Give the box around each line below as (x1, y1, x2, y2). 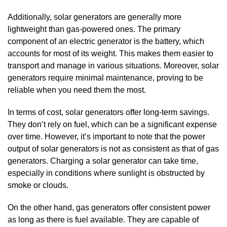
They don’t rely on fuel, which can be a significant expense (8, 120, 217, 129)
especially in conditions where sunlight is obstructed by (8, 168, 205, 177)
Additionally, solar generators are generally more (8, 12, 181, 21)
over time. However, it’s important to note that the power (8, 132, 205, 141)
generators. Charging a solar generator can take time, (8, 156, 198, 165)
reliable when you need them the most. (8, 85, 146, 94)
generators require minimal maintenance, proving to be (8, 73, 203, 82)
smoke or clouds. (8, 180, 68, 190)
